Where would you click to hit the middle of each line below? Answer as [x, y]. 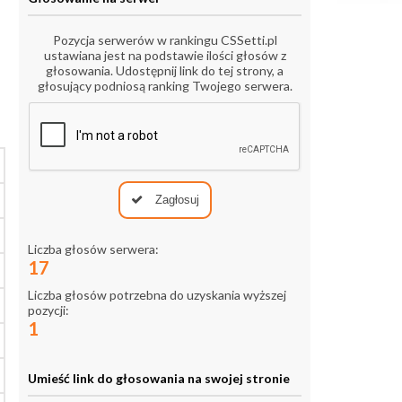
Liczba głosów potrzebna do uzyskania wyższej [157, 295]
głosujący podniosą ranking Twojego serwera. [165, 86]
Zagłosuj [175, 200]
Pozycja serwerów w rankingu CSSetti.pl [165, 40]
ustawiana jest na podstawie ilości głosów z [165, 56]
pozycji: [48, 310]
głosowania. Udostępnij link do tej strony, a [165, 71]
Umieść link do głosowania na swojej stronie [159, 379]
